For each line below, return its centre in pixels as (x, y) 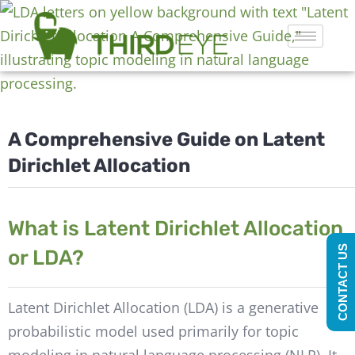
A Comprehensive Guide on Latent (166, 140)
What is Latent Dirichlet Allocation (175, 229)
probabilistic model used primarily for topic (153, 331)
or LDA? (46, 258)
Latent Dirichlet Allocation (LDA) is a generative (163, 307)
